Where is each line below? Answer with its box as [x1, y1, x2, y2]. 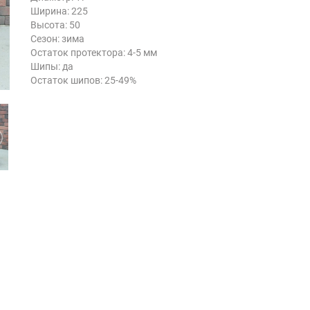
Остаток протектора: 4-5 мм [30, 47, 157, 59]
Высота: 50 [30, 19, 80, 31]
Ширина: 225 [30, 6, 88, 17]
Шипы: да [30, 61, 73, 73]
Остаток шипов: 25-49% [30, 75, 136, 86]
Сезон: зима [30, 33, 84, 45]
